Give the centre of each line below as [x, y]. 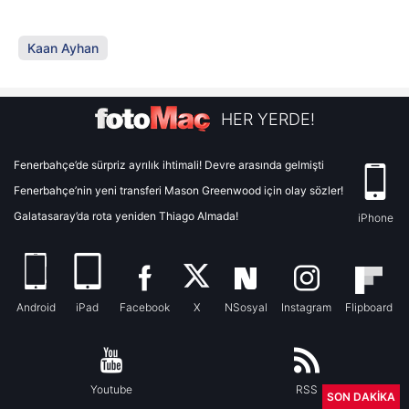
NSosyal [246, 307]
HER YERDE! [268, 120]
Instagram [307, 307]
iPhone [375, 217]
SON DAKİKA [361, 397]
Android [36, 307]
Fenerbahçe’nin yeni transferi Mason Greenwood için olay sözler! [178, 190]
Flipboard [369, 307]
